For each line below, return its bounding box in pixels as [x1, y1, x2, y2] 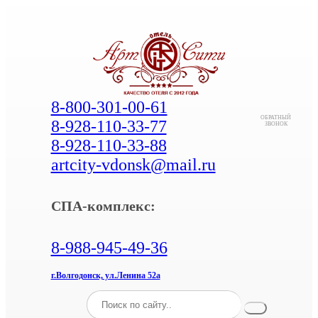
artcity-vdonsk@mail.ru [50, 155, 216, 174]
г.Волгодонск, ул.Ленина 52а [50, 270, 160, 280]
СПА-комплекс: [50, 198, 155, 214]
